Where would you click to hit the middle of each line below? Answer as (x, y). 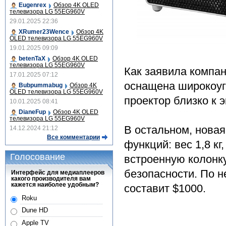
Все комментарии (73, 137)
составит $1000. (165, 188)
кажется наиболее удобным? (55, 184)
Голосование (38, 157)
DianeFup (32, 112)
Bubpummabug (41, 85)
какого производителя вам (51, 178)
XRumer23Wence (44, 32)
